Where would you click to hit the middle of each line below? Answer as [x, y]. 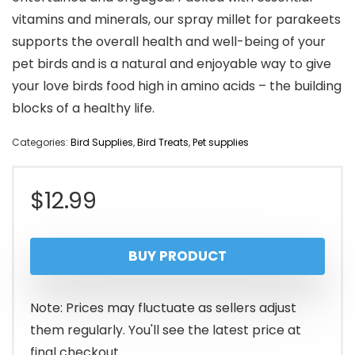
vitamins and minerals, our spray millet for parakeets [176, 20]
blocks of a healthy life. [83, 109]
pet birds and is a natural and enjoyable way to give [172, 64]
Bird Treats [163, 143]
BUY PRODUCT [177, 256]
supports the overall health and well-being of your [169, 42]
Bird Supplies [102, 143]
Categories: [41, 143]
